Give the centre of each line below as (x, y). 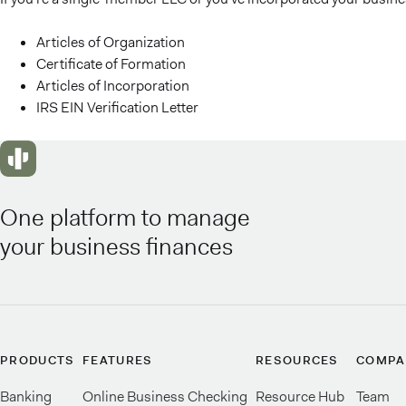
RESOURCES (297, 360)
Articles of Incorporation (113, 86)
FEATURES (118, 360)
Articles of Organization (111, 42)
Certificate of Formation (111, 64)
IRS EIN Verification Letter (117, 107)
